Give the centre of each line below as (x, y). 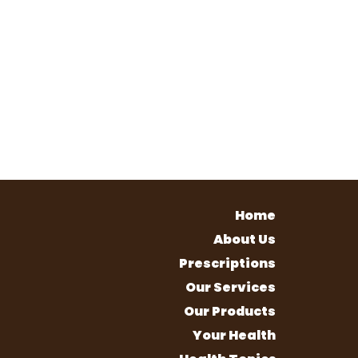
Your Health (234, 335)
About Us (245, 239)
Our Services (231, 287)
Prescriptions (227, 263)
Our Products (230, 311)
